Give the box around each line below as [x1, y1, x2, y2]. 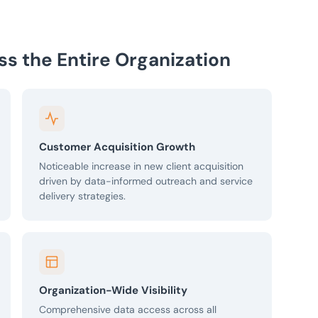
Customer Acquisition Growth [39, 140, 195, 155]
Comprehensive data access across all [39, 303, 216, 317]
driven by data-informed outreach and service [39, 175, 253, 188]
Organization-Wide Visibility [39, 283, 187, 298]
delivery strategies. [39, 190, 126, 203]
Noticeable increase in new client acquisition [39, 160, 243, 173]
